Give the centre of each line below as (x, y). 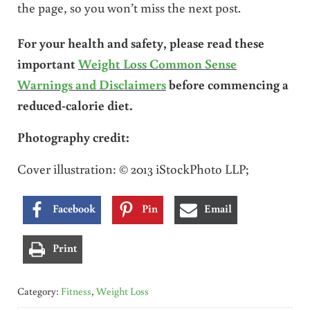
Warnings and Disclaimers (91, 84)
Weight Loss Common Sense (157, 63)
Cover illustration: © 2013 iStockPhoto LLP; (133, 168)
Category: (39, 291)
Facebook (74, 208)
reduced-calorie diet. (75, 104)
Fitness (76, 291)
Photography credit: (73, 136)
